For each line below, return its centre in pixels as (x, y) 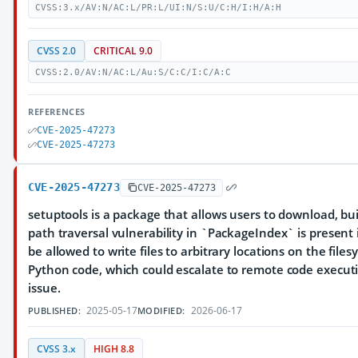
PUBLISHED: (54, 310)
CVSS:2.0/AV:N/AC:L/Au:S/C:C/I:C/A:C (133, 72)
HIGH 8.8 (114, 349)
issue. (44, 288)
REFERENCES (57, 111)
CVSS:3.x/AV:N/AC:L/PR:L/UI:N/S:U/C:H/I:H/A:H (158, 8)
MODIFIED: (161, 310)
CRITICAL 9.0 (123, 51)
